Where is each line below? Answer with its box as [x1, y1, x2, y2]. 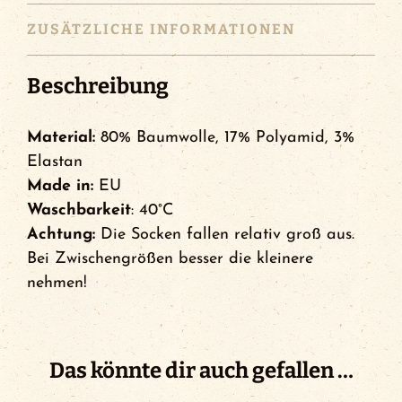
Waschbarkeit [27, 201, 131, 219]
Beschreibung [27, 73, 169, 99]
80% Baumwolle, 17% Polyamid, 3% [95, 128, 354, 146]
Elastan [27, 153, 83, 170]
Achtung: [27, 225, 95, 243]
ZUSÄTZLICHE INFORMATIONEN [27, 20, 295, 38]
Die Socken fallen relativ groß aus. [95, 225, 354, 243]
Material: [27, 128, 95, 146]
